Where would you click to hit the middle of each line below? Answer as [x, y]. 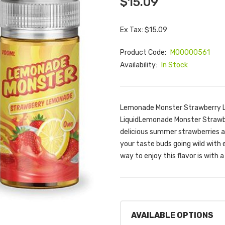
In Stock [175, 65]
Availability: [139, 65]
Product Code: [144, 52]
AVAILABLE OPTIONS [172, 215]
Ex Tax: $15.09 [144, 30]
